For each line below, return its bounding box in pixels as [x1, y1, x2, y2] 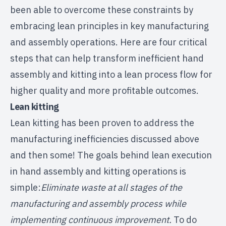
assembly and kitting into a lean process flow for [10, 69, 212, 81]
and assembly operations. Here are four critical [10, 36, 207, 48]
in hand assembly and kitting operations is [10, 165, 186, 178]
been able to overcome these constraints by [10, 4, 193, 16]
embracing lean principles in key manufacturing [10, 20, 209, 32]
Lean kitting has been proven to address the [10, 117, 194, 129]
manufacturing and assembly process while [10, 198, 186, 210]
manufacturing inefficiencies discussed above [10, 133, 199, 145]
